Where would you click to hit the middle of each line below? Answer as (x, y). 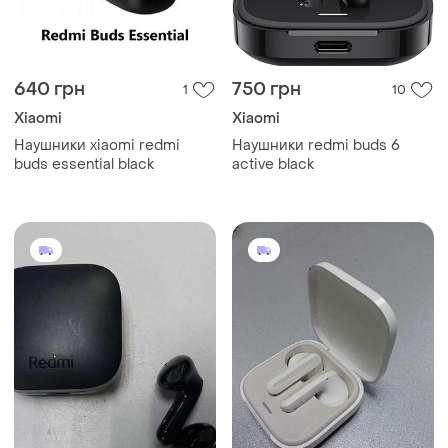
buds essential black (84, 164)
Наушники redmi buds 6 (316, 145)
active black (273, 164)
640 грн (49, 89)
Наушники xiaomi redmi (97, 145)
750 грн (266, 89)
